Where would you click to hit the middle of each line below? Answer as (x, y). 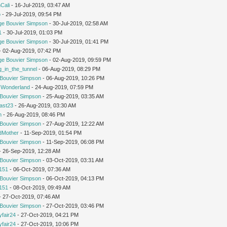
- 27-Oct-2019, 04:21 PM (47, 215)
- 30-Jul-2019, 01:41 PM (78, 41)
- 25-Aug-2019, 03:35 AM (73, 96)
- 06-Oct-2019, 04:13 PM (73, 178)
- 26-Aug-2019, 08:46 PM (33, 114)
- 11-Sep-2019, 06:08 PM (73, 142)
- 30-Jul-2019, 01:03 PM (32, 32)
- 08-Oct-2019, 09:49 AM (40, 187)
